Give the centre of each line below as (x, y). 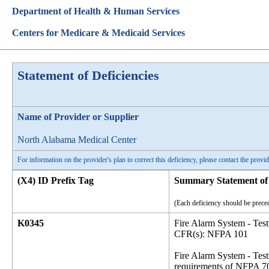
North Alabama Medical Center (77, 140)
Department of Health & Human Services (96, 11)
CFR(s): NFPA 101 (211, 234)
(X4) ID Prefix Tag (56, 180)
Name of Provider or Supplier (78, 117)
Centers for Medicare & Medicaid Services (98, 33)
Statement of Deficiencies (88, 75)
